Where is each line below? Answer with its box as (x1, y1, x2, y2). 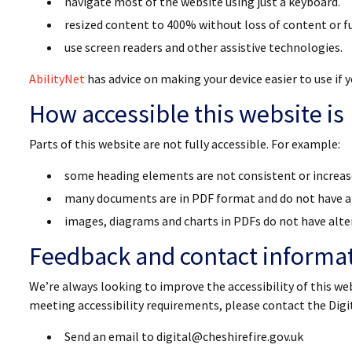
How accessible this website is (29, 98, 344, 130)
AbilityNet (29, 71, 85, 86)
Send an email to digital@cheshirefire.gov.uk (64, 328, 303, 344)
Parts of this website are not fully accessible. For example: (29, 136, 340, 152)
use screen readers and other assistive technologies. (64, 39, 343, 55)
